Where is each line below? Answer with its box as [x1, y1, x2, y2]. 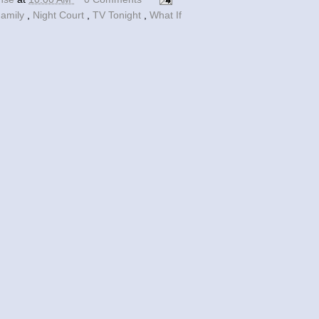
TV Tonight [93, 9, 144, 21]
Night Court [33, 9, 87, 21]
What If [150, 9, 182, 21]
